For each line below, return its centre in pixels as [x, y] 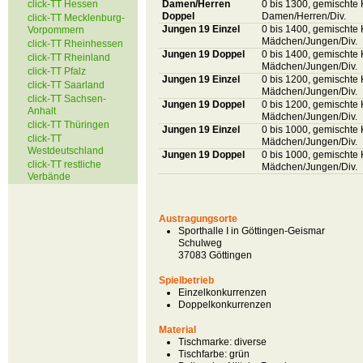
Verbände [49, 177]
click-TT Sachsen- [67, 99]
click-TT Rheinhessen [75, 44]
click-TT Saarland [66, 85]
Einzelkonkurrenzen [222, 293]
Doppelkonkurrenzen [225, 305]
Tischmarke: [205, 342]
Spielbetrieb [186, 280]
